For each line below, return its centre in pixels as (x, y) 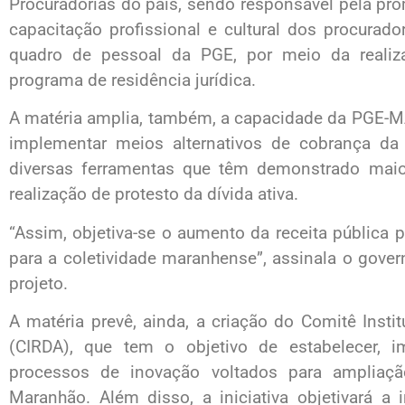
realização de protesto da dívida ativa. (154, 194)
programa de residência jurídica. (132, 80)
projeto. (38, 283)
